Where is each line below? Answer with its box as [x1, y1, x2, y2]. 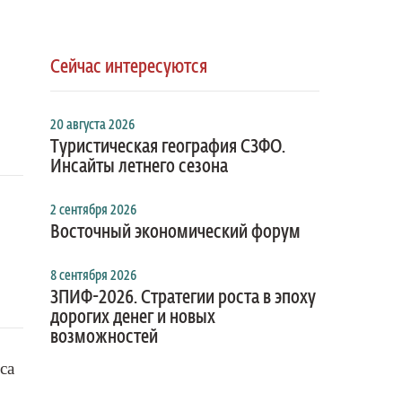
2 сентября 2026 [50, 204, 136, 218]
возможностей [50, 328, 158, 347]
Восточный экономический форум [50, 223, 301, 242]
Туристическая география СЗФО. [50, 137, 285, 157]
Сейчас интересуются [50, 57, 207, 77]
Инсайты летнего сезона [50, 157, 228, 177]
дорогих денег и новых [50, 308, 215, 328]
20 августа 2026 [50, 118, 135, 133]
